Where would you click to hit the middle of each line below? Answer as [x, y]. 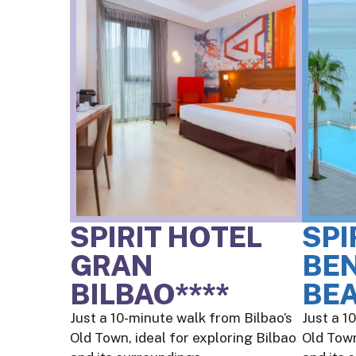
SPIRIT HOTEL [166, 237]
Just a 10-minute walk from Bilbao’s [182, 318]
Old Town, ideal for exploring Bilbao [184, 338]
